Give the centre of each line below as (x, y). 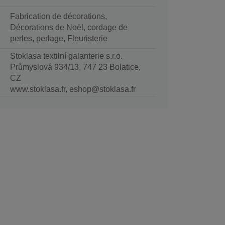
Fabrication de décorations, (58, 17)
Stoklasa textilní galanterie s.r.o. (66, 56)
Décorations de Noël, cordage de (69, 28)
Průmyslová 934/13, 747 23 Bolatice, (75, 67)
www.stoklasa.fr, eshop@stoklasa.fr (73, 89)
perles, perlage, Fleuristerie (59, 39)
